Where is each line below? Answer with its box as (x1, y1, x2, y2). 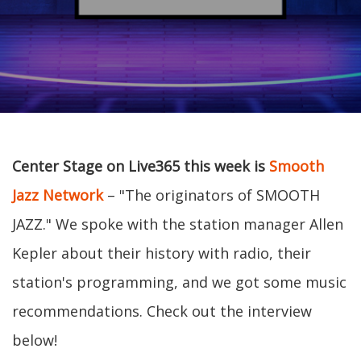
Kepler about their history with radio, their (12, 243, 311, 263)
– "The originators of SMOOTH (103, 185, 320, 205)
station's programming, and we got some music (12, 272, 346, 292)
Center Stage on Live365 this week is (12, 156, 269, 176)
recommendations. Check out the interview (12, 301, 312, 321)
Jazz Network (12, 185, 103, 205)
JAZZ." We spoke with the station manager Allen (12, 214, 343, 234)
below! (12, 330, 57, 350)
